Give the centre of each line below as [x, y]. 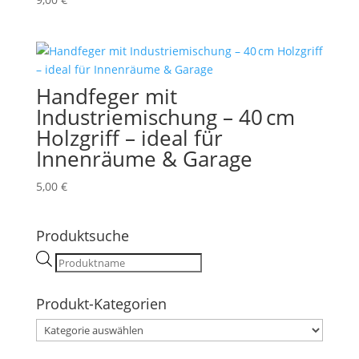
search [72, 278]
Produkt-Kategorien [101, 304]
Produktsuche [82, 236]
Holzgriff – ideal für [129, 138]
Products [78, 260]
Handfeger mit [106, 97]
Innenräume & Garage [144, 159]
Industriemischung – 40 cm [165, 117]
